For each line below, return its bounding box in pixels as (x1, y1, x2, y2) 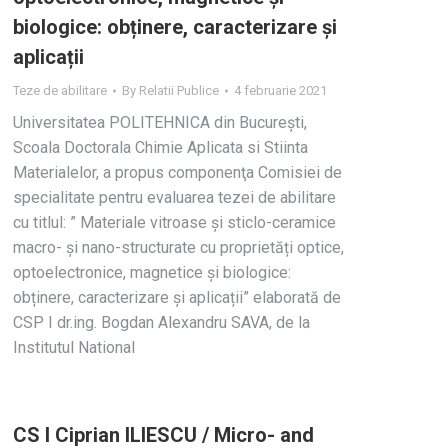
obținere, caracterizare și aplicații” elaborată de (13, 288, 341, 307)
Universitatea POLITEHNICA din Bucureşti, (13, 113, 307, 132)
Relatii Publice (139, 83, 219, 98)
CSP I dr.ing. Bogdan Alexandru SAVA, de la (13, 313, 310, 332)
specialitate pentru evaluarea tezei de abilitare (13, 188, 336, 207)
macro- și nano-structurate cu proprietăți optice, (13, 238, 344, 257)
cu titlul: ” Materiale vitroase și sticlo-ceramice (13, 213, 336, 232)
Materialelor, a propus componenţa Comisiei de (13, 163, 342, 182)
